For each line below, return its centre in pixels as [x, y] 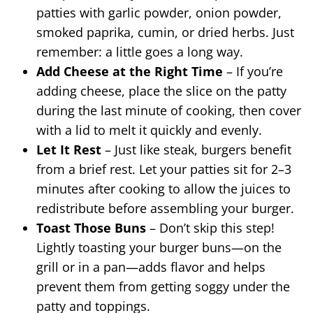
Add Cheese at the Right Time [130, 71]
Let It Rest [71, 149]
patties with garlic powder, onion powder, [159, 12]
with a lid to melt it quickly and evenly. [149, 130]
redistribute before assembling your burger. [165, 208]
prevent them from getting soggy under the [163, 286]
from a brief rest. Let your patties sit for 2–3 [164, 169]
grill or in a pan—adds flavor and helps [151, 267]
